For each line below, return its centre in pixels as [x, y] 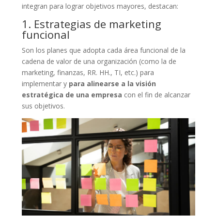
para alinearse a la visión [112, 83]
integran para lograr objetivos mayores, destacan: [100, 6]
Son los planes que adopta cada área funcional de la [103, 50]
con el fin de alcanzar [156, 94]
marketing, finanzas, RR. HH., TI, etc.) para [88, 72]
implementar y [45, 83]
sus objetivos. [43, 106]
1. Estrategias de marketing [91, 23]
